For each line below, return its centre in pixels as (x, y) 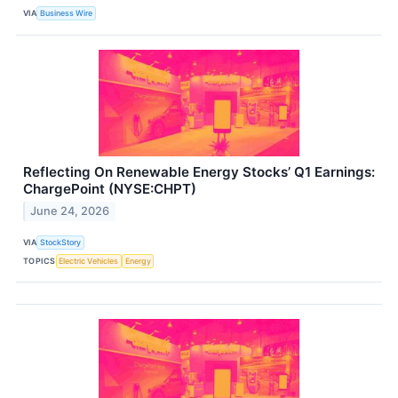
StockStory (61, 242)
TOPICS (40, 260)
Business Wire (67, 13)
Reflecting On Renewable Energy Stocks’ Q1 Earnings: (199, 171)
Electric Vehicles (89, 260)
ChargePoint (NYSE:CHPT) (110, 188)
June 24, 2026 (70, 211)
